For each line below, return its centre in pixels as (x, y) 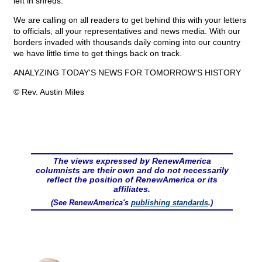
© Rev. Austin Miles (49, 92)
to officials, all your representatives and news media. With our (127, 31)
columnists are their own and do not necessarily (132, 170)
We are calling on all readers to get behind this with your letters (130, 20)
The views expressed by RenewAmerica (132, 161)
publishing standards (170, 203)
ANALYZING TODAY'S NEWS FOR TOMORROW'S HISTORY (127, 73)
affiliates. (132, 189)
